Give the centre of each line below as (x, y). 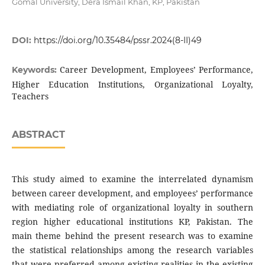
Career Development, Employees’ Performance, (157, 70)
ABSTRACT (38, 135)
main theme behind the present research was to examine (132, 236)
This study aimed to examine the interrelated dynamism (132, 179)
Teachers (30, 96)
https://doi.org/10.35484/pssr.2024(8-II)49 (117, 41)
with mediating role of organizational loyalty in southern (132, 208)
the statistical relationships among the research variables (132, 250)
